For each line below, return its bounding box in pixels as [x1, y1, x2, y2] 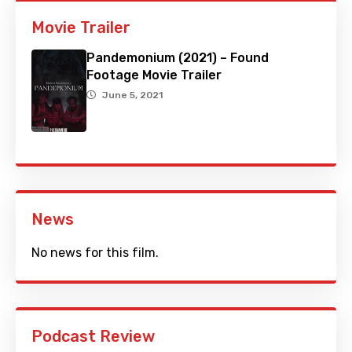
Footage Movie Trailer [86, 68, 222, 83]
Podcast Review [31, 327, 155, 346]
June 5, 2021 [102, 90, 163, 101]
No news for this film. [31, 245, 159, 261]
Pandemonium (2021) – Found [86, 50, 269, 66]
